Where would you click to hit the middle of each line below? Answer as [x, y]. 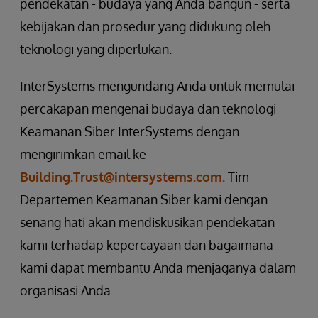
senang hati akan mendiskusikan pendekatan [147, 222]
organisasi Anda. [67, 290]
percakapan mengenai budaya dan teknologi [148, 108]
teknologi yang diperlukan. [96, 49]
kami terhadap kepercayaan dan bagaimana [147, 245]
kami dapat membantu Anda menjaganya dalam [158, 267]
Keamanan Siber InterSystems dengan [130, 131]
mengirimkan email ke [83, 154]
